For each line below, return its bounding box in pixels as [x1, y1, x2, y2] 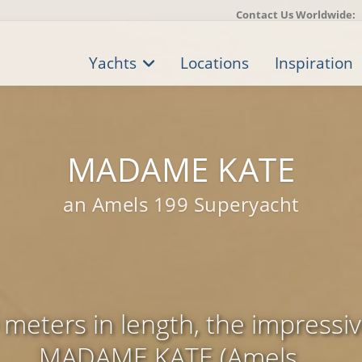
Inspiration [275, 53, 353, 74]
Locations [180, 53, 249, 74]
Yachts [89, 53, 137, 74]
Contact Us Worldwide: [236, 7, 356, 22]
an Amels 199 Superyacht [63, 191, 299, 217]
